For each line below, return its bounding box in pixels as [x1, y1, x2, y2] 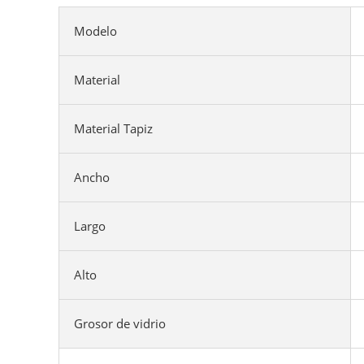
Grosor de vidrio [74, 315, 166, 331]
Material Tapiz [74, 120, 153, 136]
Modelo [74, 23, 117, 39]
